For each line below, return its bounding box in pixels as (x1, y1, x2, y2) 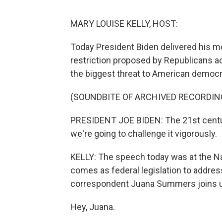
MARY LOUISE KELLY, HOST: (70, 18, 178, 29)
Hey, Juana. (70, 201, 115, 212)
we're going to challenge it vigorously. (70, 128, 217, 139)
